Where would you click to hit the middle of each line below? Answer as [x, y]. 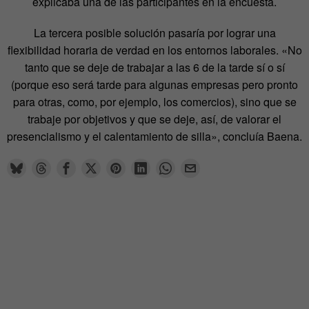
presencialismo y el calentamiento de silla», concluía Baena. [154, 137]
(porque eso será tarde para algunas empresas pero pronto [154, 85]
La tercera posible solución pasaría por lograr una [154, 33]
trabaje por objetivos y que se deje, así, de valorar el [154, 119]
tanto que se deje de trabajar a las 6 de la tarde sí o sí [154, 68]
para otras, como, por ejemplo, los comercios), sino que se [154, 102]
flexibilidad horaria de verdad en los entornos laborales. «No [154, 50]
